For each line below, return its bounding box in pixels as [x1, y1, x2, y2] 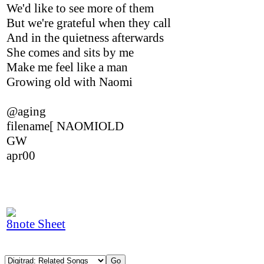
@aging [6, 104, 46, 118]
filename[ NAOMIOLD [6, 119, 124, 133]
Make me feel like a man [6, 60, 128, 74]
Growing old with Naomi [6, 75, 133, 89]
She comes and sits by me [6, 45, 134, 60]
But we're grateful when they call [6, 16, 171, 30]
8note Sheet [6, 217, 65, 231]
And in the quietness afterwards [6, 31, 164, 45]
